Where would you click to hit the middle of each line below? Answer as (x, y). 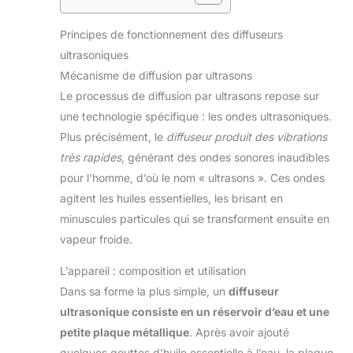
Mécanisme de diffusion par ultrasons (156, 76)
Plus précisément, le (113, 137)
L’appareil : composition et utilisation (153, 271)
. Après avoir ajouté (239, 333)
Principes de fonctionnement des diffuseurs (171, 35)
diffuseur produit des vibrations (247, 137)
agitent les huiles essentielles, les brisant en (171, 199)
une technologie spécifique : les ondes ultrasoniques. (196, 117)
